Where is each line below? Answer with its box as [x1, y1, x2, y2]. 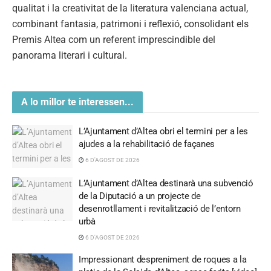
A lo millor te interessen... [21, 96, 134, 108]
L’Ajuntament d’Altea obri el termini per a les [79, 125, 249, 137]
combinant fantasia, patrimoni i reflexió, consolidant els [12, 18, 249, 30]
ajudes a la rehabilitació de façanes [79, 138, 215, 149]
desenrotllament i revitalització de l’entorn [79, 203, 241, 215]
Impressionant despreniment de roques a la [79, 254, 247, 266]
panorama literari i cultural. [12, 50, 127, 62]
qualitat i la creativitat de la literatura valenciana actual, [12, 2, 248, 15]
